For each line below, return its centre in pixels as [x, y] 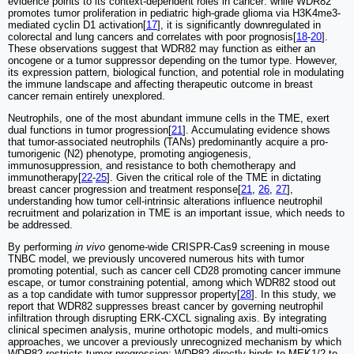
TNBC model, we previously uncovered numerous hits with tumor [156, 259]
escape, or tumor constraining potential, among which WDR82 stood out [172, 283]
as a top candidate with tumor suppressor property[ [124, 295]
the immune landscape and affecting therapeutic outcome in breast [160, 85]
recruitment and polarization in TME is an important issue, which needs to [176, 213]
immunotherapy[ [45, 178]
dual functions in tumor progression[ [90, 130]
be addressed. [40, 225]
